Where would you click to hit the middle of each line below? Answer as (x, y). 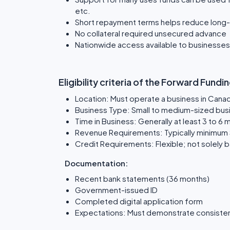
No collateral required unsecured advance (151, 33)
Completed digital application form (139, 201)
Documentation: (96, 163)
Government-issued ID (116, 190)
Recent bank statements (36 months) (142, 178)
